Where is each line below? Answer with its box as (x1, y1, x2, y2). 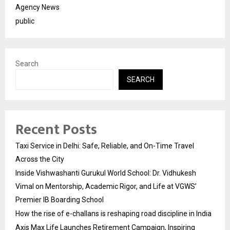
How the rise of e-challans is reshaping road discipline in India (15, 209, 212, 218)
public (15, 16, 34, 25)
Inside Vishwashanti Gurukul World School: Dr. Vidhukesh (15, 168, 196, 177)
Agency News (15, 3, 60, 11)
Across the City (15, 155, 64, 163)
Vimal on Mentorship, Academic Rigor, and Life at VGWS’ (15, 182, 197, 190)
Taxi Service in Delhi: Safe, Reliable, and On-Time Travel (15, 141, 194, 150)
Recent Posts (15, 117, 97, 142)
